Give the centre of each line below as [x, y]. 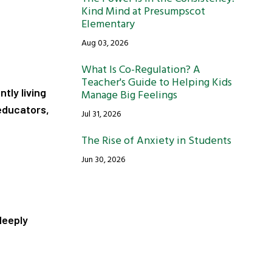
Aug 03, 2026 [104, 43]
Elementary [108, 25]
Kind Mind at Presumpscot [143, 12]
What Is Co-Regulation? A [141, 70]
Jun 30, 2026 [103, 160]
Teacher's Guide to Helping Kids [156, 83]
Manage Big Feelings [129, 96]
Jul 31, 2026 [101, 114]
